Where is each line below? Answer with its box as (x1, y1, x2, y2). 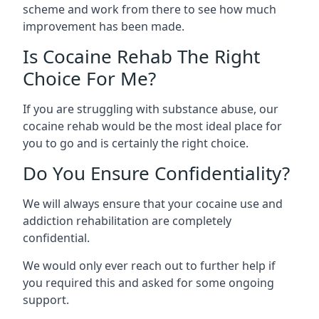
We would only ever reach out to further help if (23, 258, 276, 273)
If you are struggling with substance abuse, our (23, 101, 278, 117)
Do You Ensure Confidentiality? (23, 160, 290, 186)
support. (23, 292, 69, 308)
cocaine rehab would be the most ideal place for (23, 118, 282, 134)
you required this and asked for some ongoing (23, 275, 274, 291)
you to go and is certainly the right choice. (23, 135, 249, 151)
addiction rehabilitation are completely (23, 213, 231, 229)
